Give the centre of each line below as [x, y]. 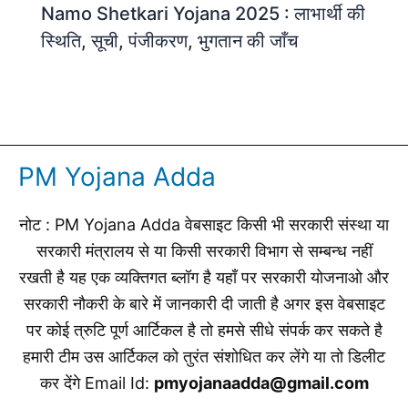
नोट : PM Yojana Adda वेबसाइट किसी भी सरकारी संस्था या [204, 224]
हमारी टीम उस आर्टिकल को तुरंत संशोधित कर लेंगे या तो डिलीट [204, 356]
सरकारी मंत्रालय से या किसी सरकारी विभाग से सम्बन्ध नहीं [204, 250]
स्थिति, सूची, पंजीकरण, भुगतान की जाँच [169, 41]
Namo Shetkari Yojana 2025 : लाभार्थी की [203, 14]
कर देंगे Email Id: [97, 382]
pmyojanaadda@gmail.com [261, 382]
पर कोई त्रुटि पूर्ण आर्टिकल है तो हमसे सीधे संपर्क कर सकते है [204, 330]
